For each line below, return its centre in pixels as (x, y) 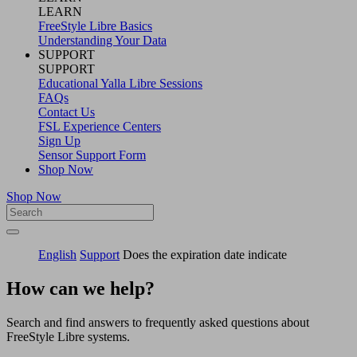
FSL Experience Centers (100, 126)
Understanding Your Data (102, 40)
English (57, 254)
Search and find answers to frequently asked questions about (158, 322)
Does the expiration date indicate (205, 254)
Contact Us (67, 112)
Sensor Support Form (92, 155)
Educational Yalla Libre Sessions (120, 83)
